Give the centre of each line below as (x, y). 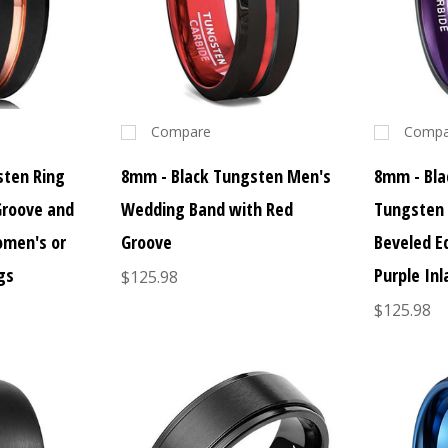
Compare (180, 132)
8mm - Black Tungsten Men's (225, 176)
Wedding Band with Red (206, 209)
